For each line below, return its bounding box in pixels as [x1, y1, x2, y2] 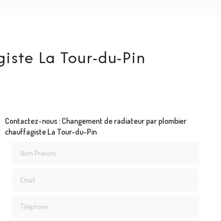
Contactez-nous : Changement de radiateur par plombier [4, 116, 186, 126]
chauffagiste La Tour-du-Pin [4, 127, 97, 137]
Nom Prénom [11, 142, 52, 152]
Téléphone [11, 195, 42, 205]
